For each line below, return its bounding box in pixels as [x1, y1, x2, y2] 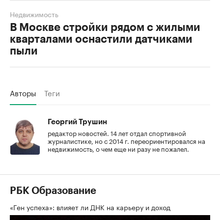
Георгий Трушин [48, 118, 107, 126]
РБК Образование [10, 186, 96, 196]
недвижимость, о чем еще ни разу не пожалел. [48, 143, 189, 153]
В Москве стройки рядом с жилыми [10, 22, 200, 33]
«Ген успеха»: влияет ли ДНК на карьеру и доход [10, 201, 172, 212]
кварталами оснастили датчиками [10, 33, 192, 45]
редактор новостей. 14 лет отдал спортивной [48, 127, 186, 137]
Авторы [10, 86, 36, 98]
